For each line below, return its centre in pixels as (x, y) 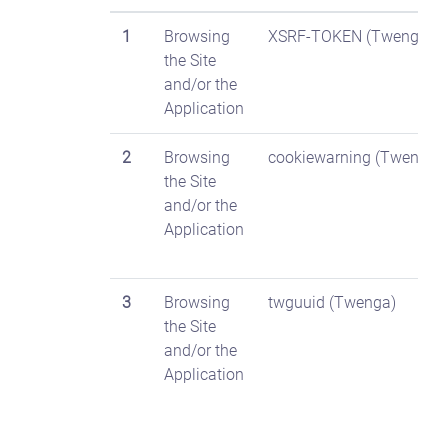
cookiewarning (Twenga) (355, 157)
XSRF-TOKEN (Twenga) (350, 36)
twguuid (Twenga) (332, 302)
